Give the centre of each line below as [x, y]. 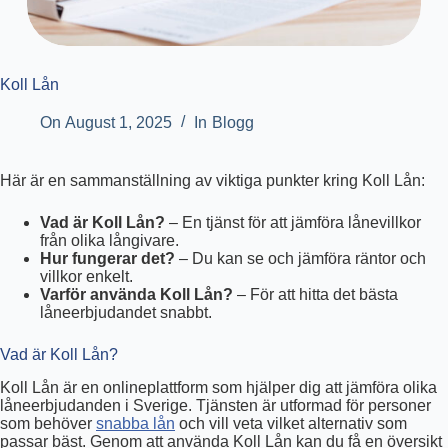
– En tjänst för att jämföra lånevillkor [293, 223]
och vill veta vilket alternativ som [291, 424]
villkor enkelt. [86, 277]
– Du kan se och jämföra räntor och [300, 259]
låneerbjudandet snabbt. [126, 313]
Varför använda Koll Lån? [136, 295]
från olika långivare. [109, 241]
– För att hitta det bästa [315, 295]
